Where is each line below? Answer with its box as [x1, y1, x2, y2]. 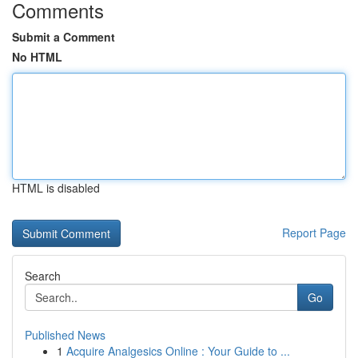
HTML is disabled [12, 180, 100, 196]
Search [25, 268, 61, 284]
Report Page [282, 225, 346, 241]
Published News [25, 327, 105, 343]
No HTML [12, 49, 62, 65]
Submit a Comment [12, 29, 115, 45]
